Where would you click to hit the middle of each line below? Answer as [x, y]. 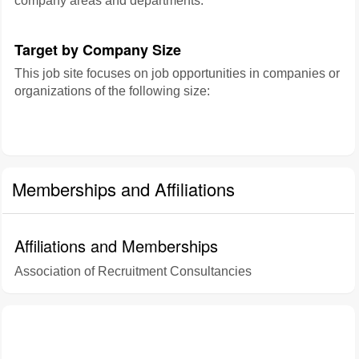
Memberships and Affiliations [123, 189]
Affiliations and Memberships [116, 246]
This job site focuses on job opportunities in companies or [177, 73]
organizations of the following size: [112, 91]
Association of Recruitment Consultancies [133, 271]
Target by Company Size [98, 50]
